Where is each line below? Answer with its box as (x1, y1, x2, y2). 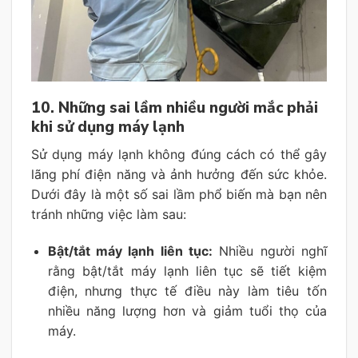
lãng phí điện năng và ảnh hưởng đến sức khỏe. (31, 165, 327, 182)
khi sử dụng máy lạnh (31, 117, 185, 138)
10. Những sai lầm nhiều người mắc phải (31, 97, 318, 119)
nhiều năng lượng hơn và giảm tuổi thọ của (47, 302, 327, 319)
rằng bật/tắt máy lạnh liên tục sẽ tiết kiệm (47, 262, 327, 279)
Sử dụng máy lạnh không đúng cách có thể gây (31, 145, 327, 162)
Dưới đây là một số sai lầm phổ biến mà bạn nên (31, 185, 327, 202)
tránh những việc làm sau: (31, 205, 186, 222)
